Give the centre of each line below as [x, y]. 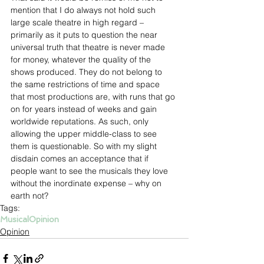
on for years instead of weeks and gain [85, 109]
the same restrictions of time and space [86, 85]
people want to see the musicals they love [90, 171]
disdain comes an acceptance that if [81, 159]
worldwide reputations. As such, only [81, 122]
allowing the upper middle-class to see [85, 134]
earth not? [29, 196]
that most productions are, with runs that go [94, 97]
